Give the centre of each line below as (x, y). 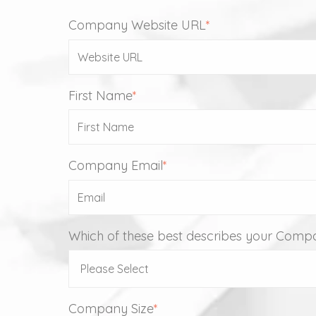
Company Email (116, 165)
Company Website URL (137, 25)
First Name (101, 95)
